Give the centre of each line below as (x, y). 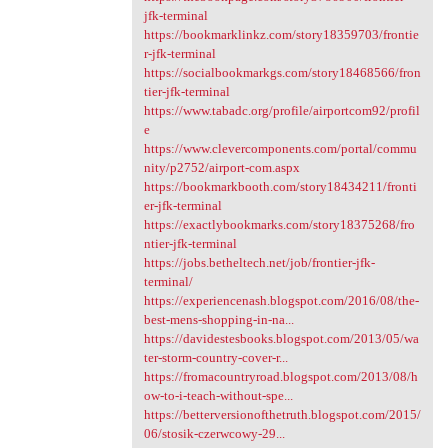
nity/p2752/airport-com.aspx (221, 168)
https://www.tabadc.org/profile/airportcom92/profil (281, 111)
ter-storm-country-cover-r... (215, 358)
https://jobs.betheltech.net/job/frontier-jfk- (259, 263)
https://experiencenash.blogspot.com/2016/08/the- (281, 301)
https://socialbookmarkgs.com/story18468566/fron (282, 73)
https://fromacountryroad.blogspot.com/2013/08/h (280, 377)
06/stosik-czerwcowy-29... (214, 434)
